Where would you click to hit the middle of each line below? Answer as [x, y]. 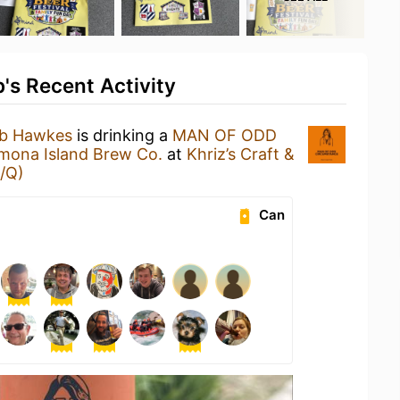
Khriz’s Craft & [241, 154]
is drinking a [122, 135]
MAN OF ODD [225, 135]
